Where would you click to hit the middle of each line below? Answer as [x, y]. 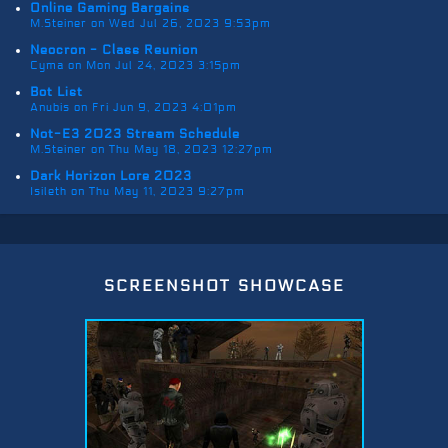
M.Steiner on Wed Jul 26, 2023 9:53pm [150, 23]
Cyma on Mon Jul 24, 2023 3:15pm [135, 65]
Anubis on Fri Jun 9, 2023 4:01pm [133, 107]
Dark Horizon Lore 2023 [111, 176]
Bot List [56, 92]
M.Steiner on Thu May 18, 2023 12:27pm [151, 149]
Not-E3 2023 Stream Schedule [135, 134]
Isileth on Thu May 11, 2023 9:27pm [137, 191]
